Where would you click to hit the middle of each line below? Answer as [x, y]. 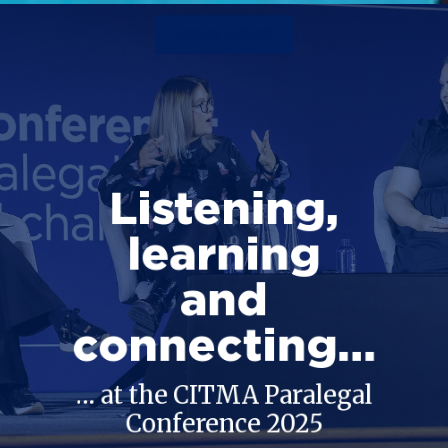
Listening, [224, 207]
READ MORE [224, 35]
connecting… [224, 344]
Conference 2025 [224, 423]
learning [224, 253]
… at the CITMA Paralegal [224, 394]
